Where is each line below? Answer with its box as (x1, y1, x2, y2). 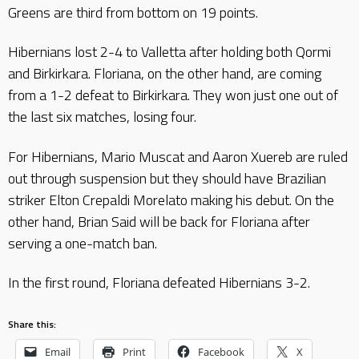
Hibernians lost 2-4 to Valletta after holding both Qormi (8, 41, 331, 63)
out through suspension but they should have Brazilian (8, 167, 326, 189)
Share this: (8, 316, 56, 332)
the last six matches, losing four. (8, 106, 196, 127)
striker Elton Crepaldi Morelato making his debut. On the (8, 188, 334, 211)
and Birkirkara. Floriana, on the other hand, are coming (8, 63, 321, 84)
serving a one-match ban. (8, 232, 157, 254)
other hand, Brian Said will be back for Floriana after (8, 210, 310, 232)
